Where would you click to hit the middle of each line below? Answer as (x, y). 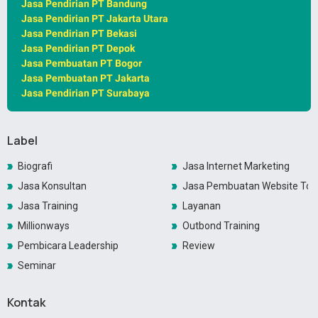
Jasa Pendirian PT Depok (78, 49)
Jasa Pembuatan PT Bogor (82, 64)
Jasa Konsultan (52, 186)
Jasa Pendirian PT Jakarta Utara (95, 19)
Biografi (35, 166)
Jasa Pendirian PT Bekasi (79, 34)
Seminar (37, 266)
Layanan (201, 206)
